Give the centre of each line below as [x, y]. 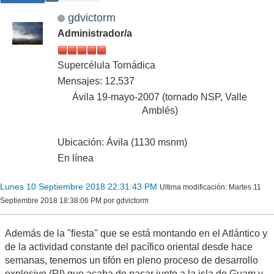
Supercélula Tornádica [106, 65]
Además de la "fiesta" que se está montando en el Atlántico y [136, 233]
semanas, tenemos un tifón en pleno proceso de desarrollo [131, 260]
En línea [76, 158]
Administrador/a [95, 33]
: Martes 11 [243, 187]
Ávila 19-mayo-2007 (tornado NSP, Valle [160, 97]
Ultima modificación [192, 187]
